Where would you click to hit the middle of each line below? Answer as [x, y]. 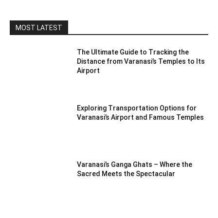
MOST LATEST [39, 27]
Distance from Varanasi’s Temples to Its [141, 61]
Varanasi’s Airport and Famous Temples [141, 118]
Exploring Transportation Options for [137, 108]
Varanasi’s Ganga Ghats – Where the [135, 164]
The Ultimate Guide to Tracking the [133, 52]
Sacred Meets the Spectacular [126, 173]
